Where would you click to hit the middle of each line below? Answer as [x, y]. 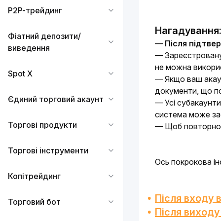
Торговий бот [34, 202]
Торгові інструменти [48, 150]
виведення [29, 48]
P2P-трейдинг [35, 10]
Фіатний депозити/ [44, 36]
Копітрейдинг [34, 176]
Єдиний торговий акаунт [56, 99]
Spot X [20, 74]
